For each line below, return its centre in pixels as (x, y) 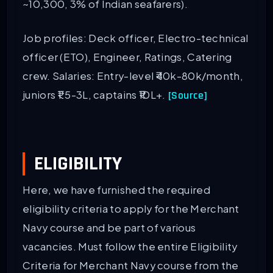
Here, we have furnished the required (116, 190)
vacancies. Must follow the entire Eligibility (130, 247)
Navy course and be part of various (109, 228)
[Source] (188, 96)
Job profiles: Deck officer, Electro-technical (136, 38)
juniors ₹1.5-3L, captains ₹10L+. (94, 95)
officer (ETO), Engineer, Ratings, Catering (127, 57)
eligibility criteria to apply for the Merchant (131, 209)
